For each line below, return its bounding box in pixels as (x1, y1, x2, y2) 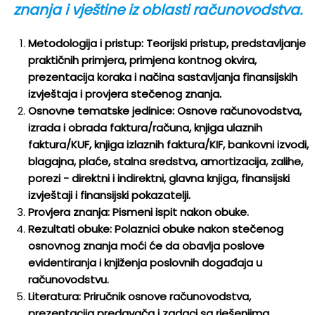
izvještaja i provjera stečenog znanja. (28, 86, 221, 101)
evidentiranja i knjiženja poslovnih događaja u (28, 255, 262, 270)
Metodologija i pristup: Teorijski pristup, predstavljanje (28, 36, 306, 51)
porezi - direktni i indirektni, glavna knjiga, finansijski (28, 171, 290, 186)
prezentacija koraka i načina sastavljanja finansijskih (28, 70, 297, 84)
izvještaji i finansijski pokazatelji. (28, 188, 191, 202)
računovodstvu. (28, 272, 109, 287)
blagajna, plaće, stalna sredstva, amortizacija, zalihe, (28, 154, 303, 169)
